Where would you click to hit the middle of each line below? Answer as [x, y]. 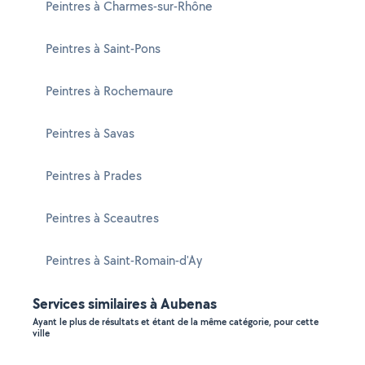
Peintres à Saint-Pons [103, 48]
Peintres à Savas [90, 133]
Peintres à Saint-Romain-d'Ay [124, 260]
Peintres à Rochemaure [110, 91]
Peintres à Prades [94, 176]
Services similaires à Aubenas [125, 303]
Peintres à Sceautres [102, 218]
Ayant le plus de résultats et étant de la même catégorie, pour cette [176, 322]
